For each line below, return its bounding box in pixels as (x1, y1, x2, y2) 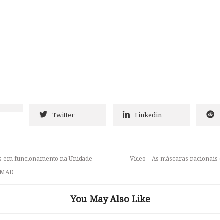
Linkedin (135, 110, 162, 120)
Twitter (52, 110, 74, 120)
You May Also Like (70, 193, 150, 205)
